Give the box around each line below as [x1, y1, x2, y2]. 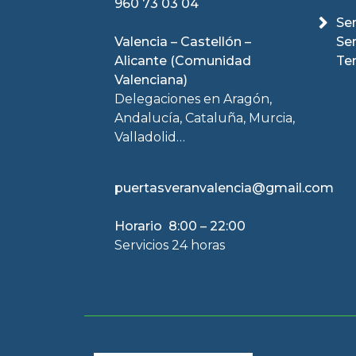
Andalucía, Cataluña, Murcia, [114, 110, 295, 126]
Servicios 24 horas [114, 237, 225, 253]
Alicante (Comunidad [114, 52, 251, 68]
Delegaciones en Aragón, [114, 91, 272, 106]
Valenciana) [114, 72, 188, 87]
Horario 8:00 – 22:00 [114, 218, 246, 234]
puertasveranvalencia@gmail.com [114, 180, 334, 195]
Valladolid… [114, 129, 185, 145]
